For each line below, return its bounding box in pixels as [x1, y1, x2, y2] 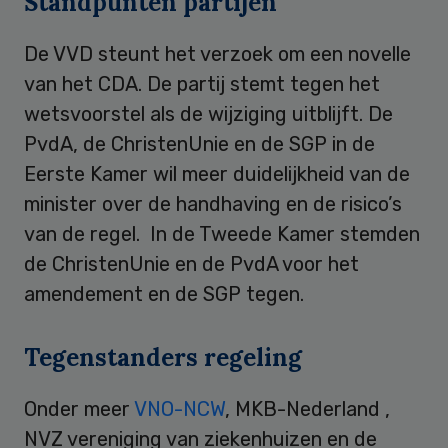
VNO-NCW [134, 397, 225, 422]
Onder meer [24, 397, 134, 422]
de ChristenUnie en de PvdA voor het [24, 251, 359, 276]
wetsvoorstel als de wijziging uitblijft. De [24, 101, 393, 126]
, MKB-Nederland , [225, 397, 390, 422]
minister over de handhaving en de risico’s [24, 191, 402, 216]
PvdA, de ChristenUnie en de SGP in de [24, 131, 375, 156]
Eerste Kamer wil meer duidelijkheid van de [24, 161, 410, 186]
